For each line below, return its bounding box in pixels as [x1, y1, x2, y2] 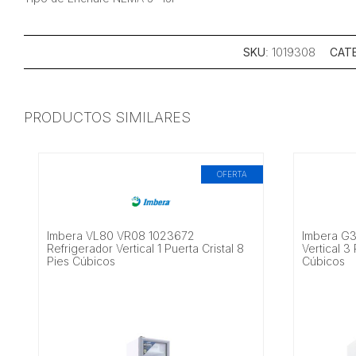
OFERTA [217, 169, 248, 180]
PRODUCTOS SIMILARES [23, 108, 191, 126]
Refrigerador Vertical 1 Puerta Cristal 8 [47, 242, 245, 256]
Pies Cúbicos [47, 254, 116, 269]
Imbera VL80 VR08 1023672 [47, 229, 195, 243]
